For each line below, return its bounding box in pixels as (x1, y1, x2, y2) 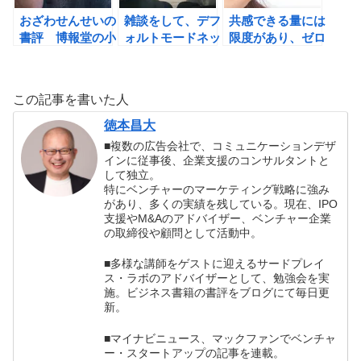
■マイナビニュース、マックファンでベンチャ (104, 331, 337, 345)
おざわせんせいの (19, 14, 116, 28)
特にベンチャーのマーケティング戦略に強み (104, 183, 330, 197)
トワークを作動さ (124, 48, 221, 62)
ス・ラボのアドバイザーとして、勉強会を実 (104, 272, 330, 285)
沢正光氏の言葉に (19, 48, 116, 62)
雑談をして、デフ (124, 14, 221, 28)
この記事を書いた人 (13, 93, 129, 107)
